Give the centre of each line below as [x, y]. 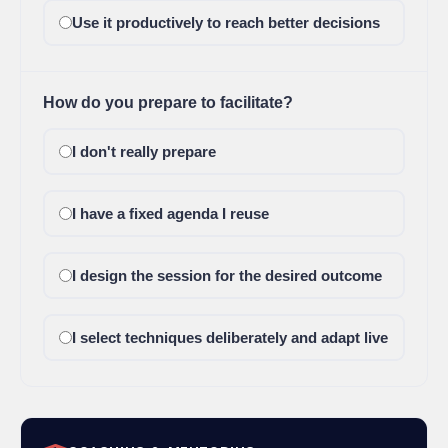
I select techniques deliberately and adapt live [229, 337]
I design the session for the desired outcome [226, 275]
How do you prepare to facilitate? [168, 102]
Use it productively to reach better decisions [225, 22]
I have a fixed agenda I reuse [170, 213]
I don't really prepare [143, 151]
